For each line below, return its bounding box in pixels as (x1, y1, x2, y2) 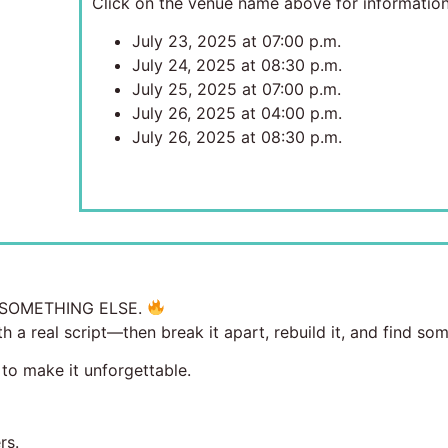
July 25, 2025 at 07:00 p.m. (131, 79, 341, 100)
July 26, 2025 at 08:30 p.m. (131, 127, 342, 148)
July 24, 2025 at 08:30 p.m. (131, 55, 342, 76)
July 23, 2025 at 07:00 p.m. (131, 31, 341, 52)
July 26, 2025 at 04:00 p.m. (131, 103, 342, 124)
